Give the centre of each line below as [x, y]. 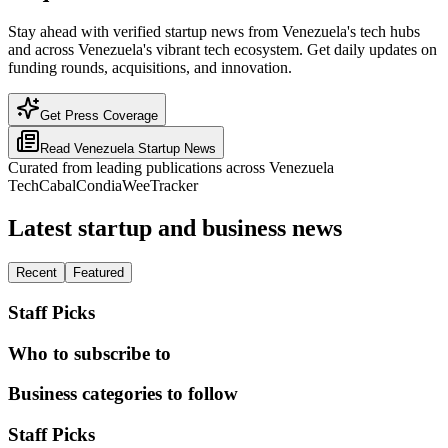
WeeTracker [160, 186]
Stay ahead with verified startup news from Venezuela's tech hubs [214, 32]
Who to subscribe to [89, 353]
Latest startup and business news [175, 228]
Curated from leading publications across [138, 168]
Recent [36, 273]
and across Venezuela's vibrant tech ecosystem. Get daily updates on [222, 50]
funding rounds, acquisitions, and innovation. [150, 68]
